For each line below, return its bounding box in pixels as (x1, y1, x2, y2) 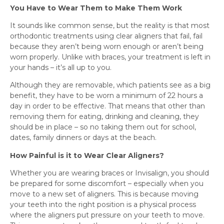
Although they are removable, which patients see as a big (10, 80, 210, 90)
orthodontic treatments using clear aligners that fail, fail (10, 31, 202, 41)
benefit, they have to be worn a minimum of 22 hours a (10, 91, 203, 100)
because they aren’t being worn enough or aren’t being (10, 42, 203, 51)
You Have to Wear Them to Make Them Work (10, 3, 182, 12)
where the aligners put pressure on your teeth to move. (10, 210, 204, 220)
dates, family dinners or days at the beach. (10, 133, 156, 142)
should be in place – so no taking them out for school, (10, 122, 196, 132)
